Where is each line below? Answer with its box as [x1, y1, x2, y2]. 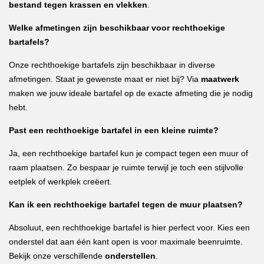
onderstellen [105, 251, 156, 260]
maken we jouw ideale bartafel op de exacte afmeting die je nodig [9, 88, 253, 98]
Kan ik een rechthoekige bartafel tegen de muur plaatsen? [9, 200, 243, 209]
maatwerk [201, 74, 239, 84]
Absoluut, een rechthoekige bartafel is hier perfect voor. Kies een [9, 223, 250, 232]
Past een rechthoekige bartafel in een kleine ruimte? [9, 126, 219, 135]
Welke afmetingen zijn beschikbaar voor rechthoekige [9, 23, 225, 32]
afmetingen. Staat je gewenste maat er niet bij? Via [9, 74, 201, 84]
